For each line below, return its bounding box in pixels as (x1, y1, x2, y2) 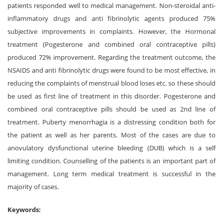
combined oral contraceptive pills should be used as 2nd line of (7, 105, 216, 113)
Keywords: (7, 205, 41, 214)
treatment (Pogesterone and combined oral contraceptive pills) (7, 40, 216, 49)
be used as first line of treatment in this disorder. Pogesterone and (7, 92, 216, 101)
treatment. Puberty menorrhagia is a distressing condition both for (7, 117, 216, 126)
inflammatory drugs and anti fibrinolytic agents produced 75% (7, 14, 216, 23)
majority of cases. (7, 182, 59, 191)
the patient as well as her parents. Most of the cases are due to (7, 130, 216, 139)
